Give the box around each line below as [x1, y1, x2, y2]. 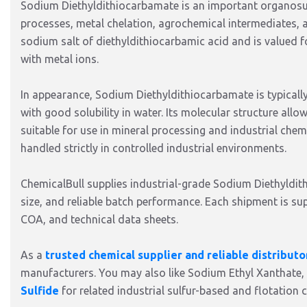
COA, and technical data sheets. [21, 213, 178, 225]
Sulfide [21, 284, 59, 297]
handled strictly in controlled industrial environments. [21, 142, 286, 154]
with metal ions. [21, 53, 99, 65]
